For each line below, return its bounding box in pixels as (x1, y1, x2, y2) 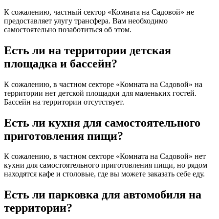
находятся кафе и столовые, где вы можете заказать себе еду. (4, 170, 205, 178)
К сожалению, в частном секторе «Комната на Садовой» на (4, 80, 202, 88)
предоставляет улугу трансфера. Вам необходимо (4, 16, 168, 25)
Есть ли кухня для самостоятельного (4, 116, 200, 129)
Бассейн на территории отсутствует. (4, 97, 124, 106)
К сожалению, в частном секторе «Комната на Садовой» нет (4, 152, 206, 161)
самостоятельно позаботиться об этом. (4, 25, 131, 34)
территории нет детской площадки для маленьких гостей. (4, 88, 197, 97)
